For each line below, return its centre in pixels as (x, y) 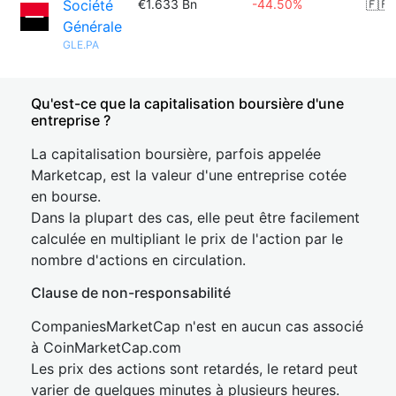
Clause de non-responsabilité (131, 293)
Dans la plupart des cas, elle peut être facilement (195, 217)
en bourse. (66, 196)
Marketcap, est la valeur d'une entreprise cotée (189, 175)
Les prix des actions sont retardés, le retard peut (194, 369)
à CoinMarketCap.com (106, 347)
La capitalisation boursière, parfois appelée (176, 154)
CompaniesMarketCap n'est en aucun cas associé (197, 326)
